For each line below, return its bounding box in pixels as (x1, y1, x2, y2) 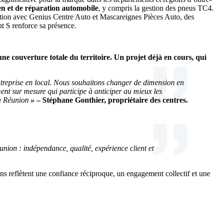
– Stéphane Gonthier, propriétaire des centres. (36, 96, 188, 105)
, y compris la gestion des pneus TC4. (98, 3, 214, 12)
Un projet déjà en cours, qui (114, 53, 206, 62)
